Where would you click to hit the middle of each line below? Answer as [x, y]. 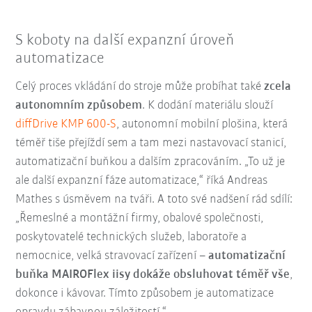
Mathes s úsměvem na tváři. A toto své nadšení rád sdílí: [154, 199]
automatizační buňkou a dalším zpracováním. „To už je [150, 162]
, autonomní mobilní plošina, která [202, 124]
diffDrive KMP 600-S [66, 124]
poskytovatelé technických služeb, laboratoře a [131, 237]
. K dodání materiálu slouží [208, 105]
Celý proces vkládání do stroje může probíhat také [140, 86]
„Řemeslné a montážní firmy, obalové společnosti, [140, 218]
